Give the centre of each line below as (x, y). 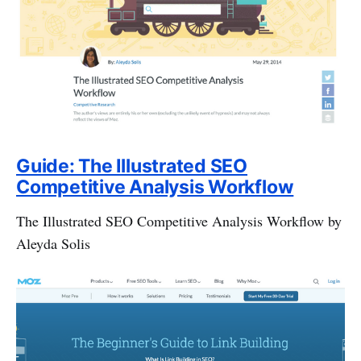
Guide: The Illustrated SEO (132, 166)
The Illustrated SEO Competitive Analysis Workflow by (179, 221)
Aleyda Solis (53, 244)
